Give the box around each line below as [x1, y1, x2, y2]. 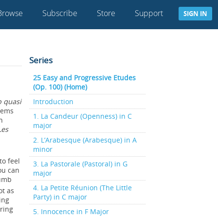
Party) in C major [33, 192, 87, 201]
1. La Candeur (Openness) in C [33, 111, 132, 121]
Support [135, 8, 163, 18]
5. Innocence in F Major [33, 207, 109, 216]
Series [29, 54, 53, 66]
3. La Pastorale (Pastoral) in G [33, 159, 127, 168]
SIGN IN [183, 9, 207, 18]
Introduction [33, 97, 73, 106]
